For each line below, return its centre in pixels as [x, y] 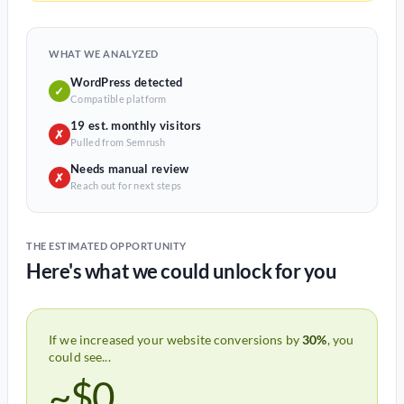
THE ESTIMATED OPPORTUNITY [106, 246]
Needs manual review [130, 169]
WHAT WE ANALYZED [104, 54]
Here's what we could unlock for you [182, 271]
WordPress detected [127, 82]
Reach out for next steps [126, 185]
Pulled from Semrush [118, 142]
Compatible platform [119, 99]
